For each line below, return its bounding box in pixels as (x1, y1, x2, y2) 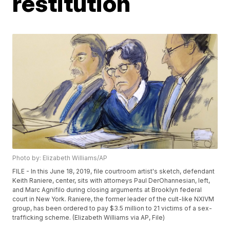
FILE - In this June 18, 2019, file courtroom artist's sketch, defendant (12, 167, 215, 176)
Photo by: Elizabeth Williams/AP (12, 154, 108, 162)
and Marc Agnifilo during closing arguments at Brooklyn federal (12, 186, 202, 194)
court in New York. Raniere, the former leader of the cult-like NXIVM (12, 195, 215, 203)
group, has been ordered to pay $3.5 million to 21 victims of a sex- (12, 204, 213, 213)
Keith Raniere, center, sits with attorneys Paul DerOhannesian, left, (12, 177, 210, 185)
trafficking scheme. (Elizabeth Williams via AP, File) (12, 214, 165, 222)
